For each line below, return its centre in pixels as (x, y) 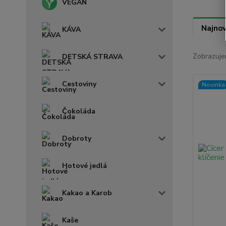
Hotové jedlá (84, 166)
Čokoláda (79, 111)
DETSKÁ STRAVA (92, 57)
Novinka (213, 85)
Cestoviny (79, 84)
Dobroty (77, 138)
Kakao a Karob (87, 193)
